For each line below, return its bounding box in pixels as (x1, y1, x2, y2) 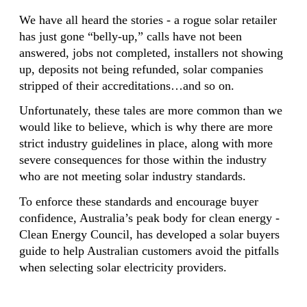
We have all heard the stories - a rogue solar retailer (19, 12, 277, 27)
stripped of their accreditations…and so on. (19, 78, 234, 93)
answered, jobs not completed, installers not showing (19, 45, 283, 60)
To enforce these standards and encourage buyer (19, 194, 258, 208)
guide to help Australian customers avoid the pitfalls (19, 243, 279, 258)
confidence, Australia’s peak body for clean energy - (19, 210, 280, 225)
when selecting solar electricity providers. (19, 260, 227, 274)
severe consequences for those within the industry (19, 153, 267, 167)
